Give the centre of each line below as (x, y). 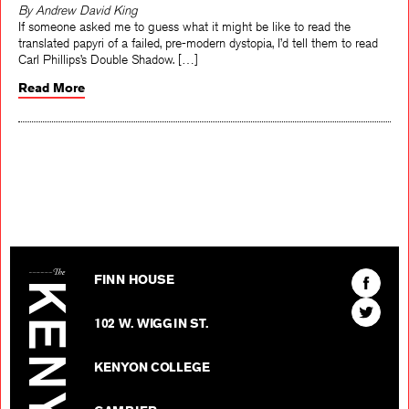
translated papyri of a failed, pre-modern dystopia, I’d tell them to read (198, 43)
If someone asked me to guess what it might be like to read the (184, 26)
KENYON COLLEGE (152, 367)
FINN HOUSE (135, 280)
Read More (52, 88)
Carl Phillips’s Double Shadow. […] (108, 59)
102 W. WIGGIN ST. (152, 324)
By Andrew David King (78, 10)
